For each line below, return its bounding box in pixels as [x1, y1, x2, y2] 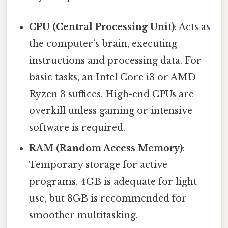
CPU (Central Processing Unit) [29, 21, 175, 33]
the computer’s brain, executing [29, 38, 178, 49]
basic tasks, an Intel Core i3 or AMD [29, 71, 196, 83]
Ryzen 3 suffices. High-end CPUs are [29, 88, 194, 100]
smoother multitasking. [29, 209, 138, 221]
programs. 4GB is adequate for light [29, 176, 197, 187]
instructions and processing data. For [29, 54, 202, 66]
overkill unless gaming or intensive [29, 105, 193, 117]
